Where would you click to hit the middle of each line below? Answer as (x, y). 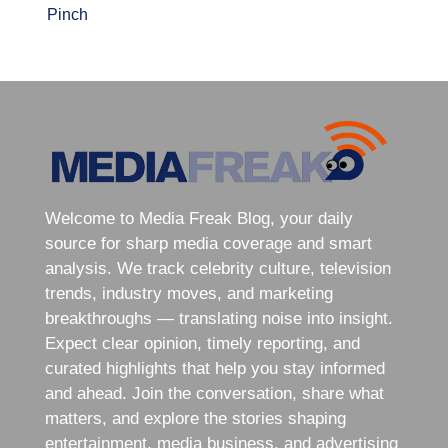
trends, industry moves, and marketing (188, 294)
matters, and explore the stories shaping (195, 419)
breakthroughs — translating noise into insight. (218, 319)
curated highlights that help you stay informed (214, 369)
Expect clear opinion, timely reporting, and (202, 344)
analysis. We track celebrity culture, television (217, 269)
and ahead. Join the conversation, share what (214, 394)
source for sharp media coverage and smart (208, 244)
